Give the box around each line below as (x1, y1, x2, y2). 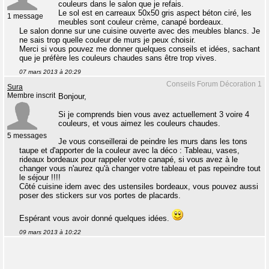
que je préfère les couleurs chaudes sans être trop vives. (19, 53, 217, 62)
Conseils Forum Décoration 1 (166, 80, 262, 88)
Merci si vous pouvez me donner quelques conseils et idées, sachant (19, 44, 260, 53)
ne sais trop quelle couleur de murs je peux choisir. (19, 35, 196, 44)
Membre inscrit (7, 92, 55, 99)
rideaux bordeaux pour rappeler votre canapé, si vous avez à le (19, 155, 238, 164)
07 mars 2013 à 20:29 (19, 68, 81, 75)
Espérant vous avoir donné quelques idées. (19, 214, 172, 223)
